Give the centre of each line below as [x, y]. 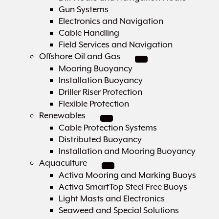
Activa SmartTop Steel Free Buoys [123, 187]
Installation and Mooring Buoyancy [127, 151]
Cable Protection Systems [108, 128]
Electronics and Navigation [111, 21]
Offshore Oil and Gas [80, 56]
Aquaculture [63, 163]
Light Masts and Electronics [112, 198]
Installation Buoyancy [101, 80]
